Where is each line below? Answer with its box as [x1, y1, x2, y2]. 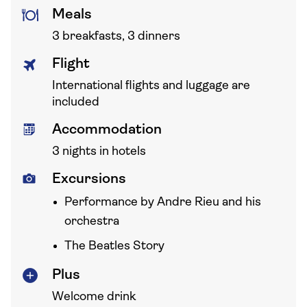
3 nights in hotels [52, 145, 146, 158]
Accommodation [52, 123, 162, 137]
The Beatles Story [64, 240, 164, 253]
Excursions [52, 172, 126, 186]
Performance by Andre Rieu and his [64, 196, 261, 209]
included [52, 96, 99, 109]
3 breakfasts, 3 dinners [52, 30, 180, 43]
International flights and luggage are [52, 79, 250, 93]
